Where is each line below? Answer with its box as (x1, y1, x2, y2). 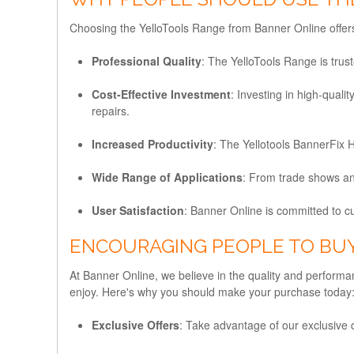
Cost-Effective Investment (92, 85, 231, 102)
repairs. (92, 102, 130, 119)
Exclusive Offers (92, 316, 179, 333)
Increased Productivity (92, 135, 213, 152)
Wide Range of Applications (92, 168, 243, 185)
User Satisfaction (92, 201, 184, 218)
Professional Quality (92, 52, 201, 69)
